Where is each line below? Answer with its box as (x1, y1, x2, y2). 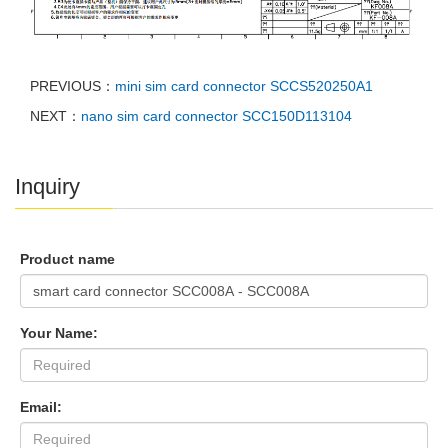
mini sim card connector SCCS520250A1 (115, 77, 373, 94)
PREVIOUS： (30, 77, 115, 94)
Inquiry (15, 173, 80, 199)
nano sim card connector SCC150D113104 (81, 107, 352, 124)
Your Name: (20, 324, 98, 341)
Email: (20, 398, 62, 415)
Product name (20, 250, 115, 267)
